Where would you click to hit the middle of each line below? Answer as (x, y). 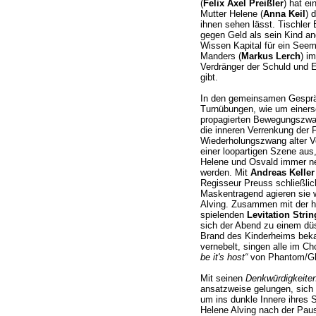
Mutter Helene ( (231, 14)
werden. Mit (225, 173)
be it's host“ (224, 257)
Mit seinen (223, 279)
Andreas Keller (282, 173)
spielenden (223, 215)
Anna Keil (284, 14)
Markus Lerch (271, 56)
